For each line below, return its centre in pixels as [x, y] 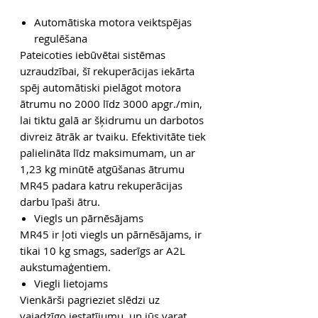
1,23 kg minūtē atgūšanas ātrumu [102, 169]
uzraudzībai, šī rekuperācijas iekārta [107, 71]
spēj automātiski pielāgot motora [100, 87]
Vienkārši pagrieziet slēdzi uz [90, 299]
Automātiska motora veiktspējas [113, 22]
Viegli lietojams [71, 283]
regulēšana [61, 38]
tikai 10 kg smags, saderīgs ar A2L [103, 250]
